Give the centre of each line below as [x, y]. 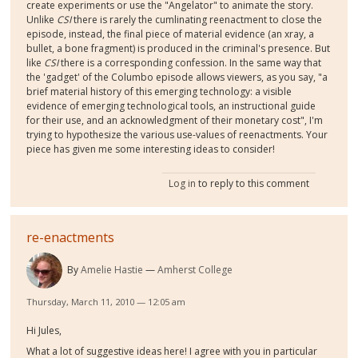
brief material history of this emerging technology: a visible [159, 92]
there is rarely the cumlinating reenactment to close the [197, 20]
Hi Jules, [44, 331]
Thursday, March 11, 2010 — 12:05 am [106, 302]
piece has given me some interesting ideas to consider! [151, 149]
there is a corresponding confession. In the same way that [190, 63]
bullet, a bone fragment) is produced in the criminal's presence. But [179, 49]
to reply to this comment [252, 184]
